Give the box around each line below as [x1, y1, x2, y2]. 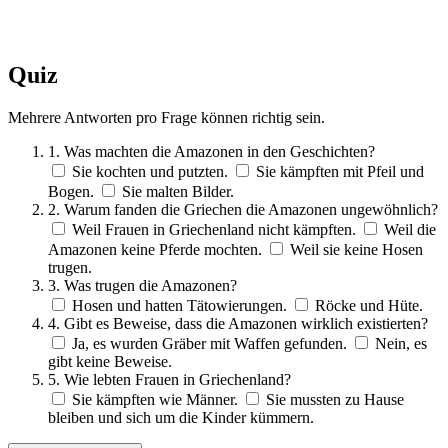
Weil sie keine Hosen [290, 241, 423, 259]
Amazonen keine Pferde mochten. [48, 241, 262, 259]
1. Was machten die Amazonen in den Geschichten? [48, 143, 375, 161]
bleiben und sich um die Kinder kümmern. [48, 409, 314, 427]
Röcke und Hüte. [315, 297, 423, 315]
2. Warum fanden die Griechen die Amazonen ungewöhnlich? [48, 201, 438, 219]
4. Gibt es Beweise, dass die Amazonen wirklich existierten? [48, 315, 428, 333]
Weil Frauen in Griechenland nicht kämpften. [72, 221, 356, 239]
